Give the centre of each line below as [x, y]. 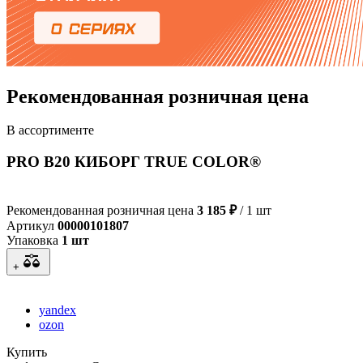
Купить [27, 352]
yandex [58, 310]
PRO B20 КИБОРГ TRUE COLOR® [134, 162]
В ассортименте [50, 130]
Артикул [30, 225]
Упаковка [32, 240]
